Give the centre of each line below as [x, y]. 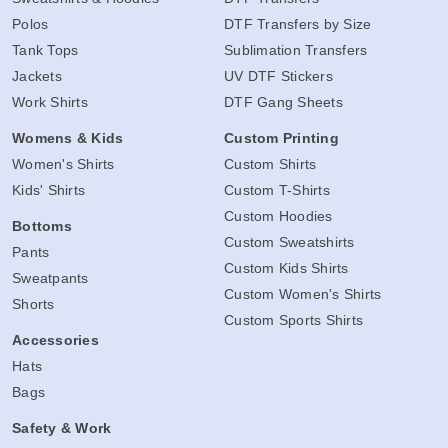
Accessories [55, 339]
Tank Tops [45, 49]
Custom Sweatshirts [289, 241]
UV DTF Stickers [278, 75]
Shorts [33, 303]
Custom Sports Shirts [293, 319]
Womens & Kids [68, 137]
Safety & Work [62, 427]
